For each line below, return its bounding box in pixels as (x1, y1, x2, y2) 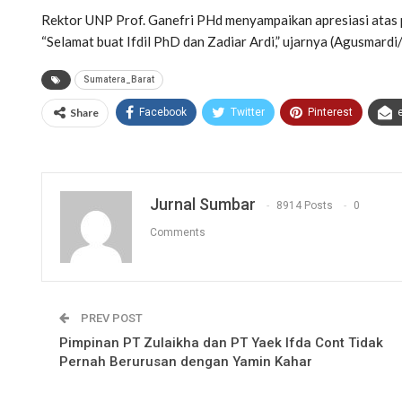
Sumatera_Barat (83, 74, 154, 84)
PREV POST (78, 310, 143, 325)
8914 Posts (276, 199, 333, 213)
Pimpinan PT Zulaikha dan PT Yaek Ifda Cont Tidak (59, 334, 383, 351)
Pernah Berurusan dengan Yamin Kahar (59, 353, 312, 370)
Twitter (231, 105, 265, 118)
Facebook (139, 105, 187, 118)
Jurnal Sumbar (150, 194, 256, 214)
